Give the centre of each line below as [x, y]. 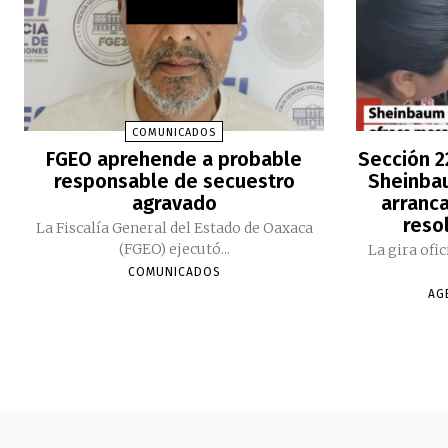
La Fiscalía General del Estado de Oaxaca [174, 227]
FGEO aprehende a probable [174, 158]
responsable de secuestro [174, 180]
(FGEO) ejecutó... [174, 248]
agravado [174, 202]
